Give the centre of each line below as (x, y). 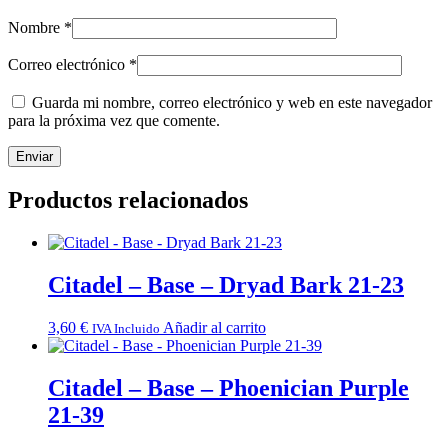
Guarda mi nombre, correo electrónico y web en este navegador (232, 103)
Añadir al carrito (214, 327)
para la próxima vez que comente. (114, 121)
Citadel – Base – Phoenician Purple (228, 387)
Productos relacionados (128, 200)
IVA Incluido (126, 328)
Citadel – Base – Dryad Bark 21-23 (226, 284)
